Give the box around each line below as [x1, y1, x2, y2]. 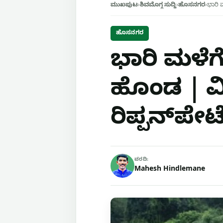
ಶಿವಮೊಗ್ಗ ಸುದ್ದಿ [140, 1, 176, 9]
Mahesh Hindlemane [134, 165, 205, 175]
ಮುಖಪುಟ [111, 1, 138, 9]
